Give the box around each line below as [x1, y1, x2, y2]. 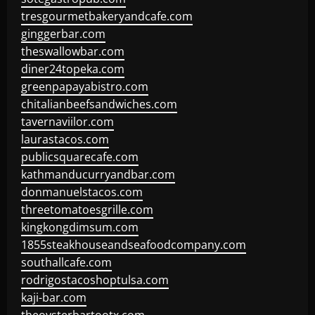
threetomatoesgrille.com [21, 202, 153, 217]
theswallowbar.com [21, 44, 124, 59]
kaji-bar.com [21, 290, 86, 305]
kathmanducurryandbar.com [21, 167, 175, 182]
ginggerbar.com [21, 26, 105, 41]
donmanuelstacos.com [21, 184, 143, 200]
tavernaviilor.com [21, 114, 114, 129]
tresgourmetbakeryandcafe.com [21, 8, 193, 24]
